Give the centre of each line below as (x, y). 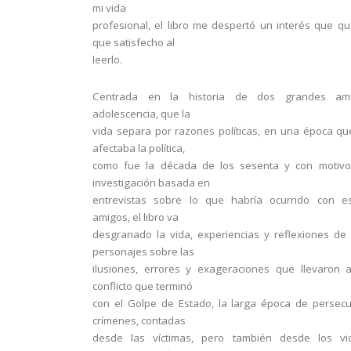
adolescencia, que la (141, 114)
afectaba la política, (139, 148)
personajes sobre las (143, 251)
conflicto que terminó (143, 286)
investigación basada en (151, 183)
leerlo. (107, 60)
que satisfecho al (134, 42)
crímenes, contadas (139, 320)
